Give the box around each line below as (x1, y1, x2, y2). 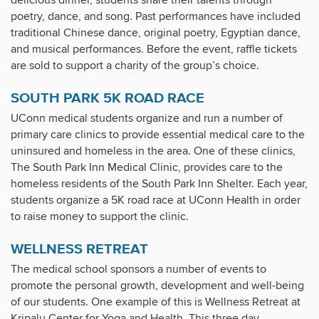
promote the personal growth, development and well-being (11, 278, 304, 293)
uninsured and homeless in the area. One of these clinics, (11, 144, 296, 159)
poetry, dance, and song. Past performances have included (11, 9, 300, 24)
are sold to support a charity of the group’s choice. (11, 58, 259, 73)
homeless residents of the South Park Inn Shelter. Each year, (11, 177, 308, 192)
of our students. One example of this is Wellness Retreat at (11, 295, 300, 310)
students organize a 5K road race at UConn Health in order (11, 193, 300, 208)
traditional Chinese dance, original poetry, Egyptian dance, (11, 26, 300, 41)
